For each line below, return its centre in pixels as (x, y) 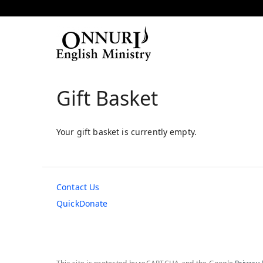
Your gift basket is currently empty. (127, 132)
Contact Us (78, 187)
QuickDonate (82, 203)
